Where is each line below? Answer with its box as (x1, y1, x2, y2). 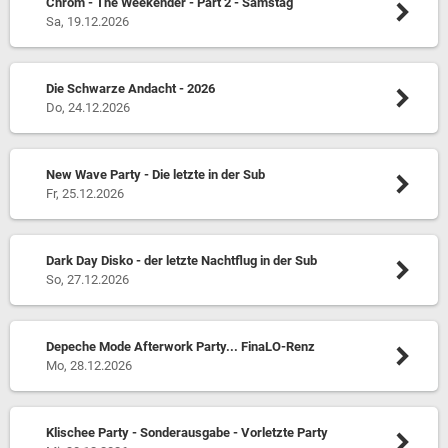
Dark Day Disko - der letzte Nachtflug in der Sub (45, 253, 317, 268)
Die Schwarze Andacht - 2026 (45, 81, 215, 96)
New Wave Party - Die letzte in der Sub (45, 167, 265, 182)
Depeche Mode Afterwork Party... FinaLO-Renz (45, 339, 315, 354)
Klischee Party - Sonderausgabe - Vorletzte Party (45, 425, 328, 440)
